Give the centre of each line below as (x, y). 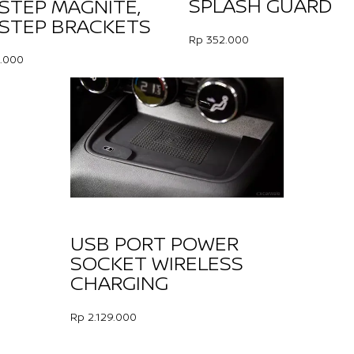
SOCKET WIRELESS (157, 262)
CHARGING (119, 282)
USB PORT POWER (154, 243)
